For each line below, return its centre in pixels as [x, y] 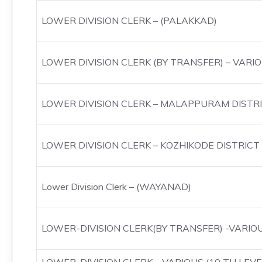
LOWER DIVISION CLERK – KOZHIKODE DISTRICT [151, 145]
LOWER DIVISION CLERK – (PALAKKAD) [129, 20]
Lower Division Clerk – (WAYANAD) [116, 187]
